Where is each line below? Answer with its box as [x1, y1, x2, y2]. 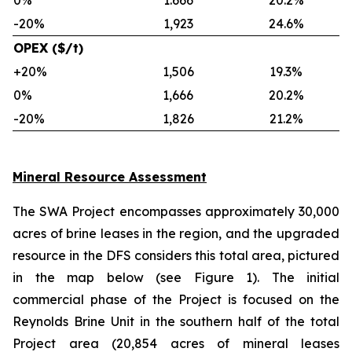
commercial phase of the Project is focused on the [13, 291, 339, 307]
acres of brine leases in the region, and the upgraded [13, 225, 339, 241]
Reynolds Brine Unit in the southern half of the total [13, 313, 339, 329]
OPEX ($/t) [13, 40, 83, 56]
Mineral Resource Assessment [13, 169, 207, 185]
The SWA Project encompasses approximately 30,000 [13, 203, 339, 219]
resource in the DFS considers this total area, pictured [13, 247, 339, 263]
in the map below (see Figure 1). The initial [13, 269, 339, 285]
